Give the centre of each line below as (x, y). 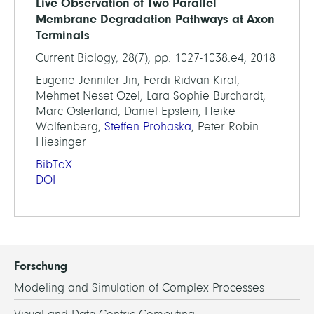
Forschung (41, 265)
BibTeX (54, 164)
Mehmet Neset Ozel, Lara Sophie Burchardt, (151, 95)
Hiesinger (61, 142)
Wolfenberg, (70, 126)
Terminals (63, 35)
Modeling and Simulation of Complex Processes (139, 287)
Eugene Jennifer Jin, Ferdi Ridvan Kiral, (138, 80)
